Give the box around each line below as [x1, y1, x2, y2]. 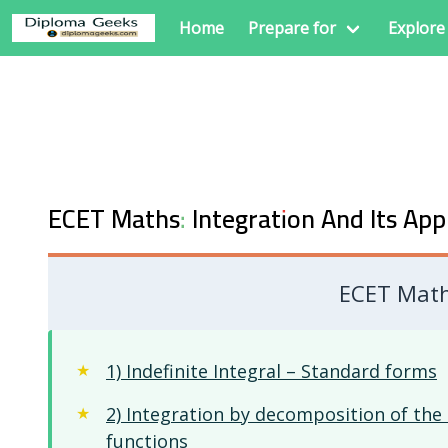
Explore [388, 17, 445, 39]
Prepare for [248, 17, 336, 39]
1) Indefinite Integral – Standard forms [106, 359, 437, 383]
